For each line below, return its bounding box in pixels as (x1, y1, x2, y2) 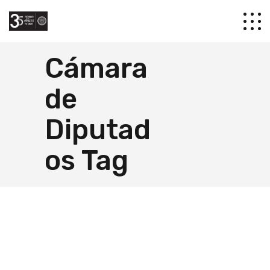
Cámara (45, 52, 148, 85)
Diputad (45, 113, 151, 146)
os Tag (45, 144, 128, 177)
